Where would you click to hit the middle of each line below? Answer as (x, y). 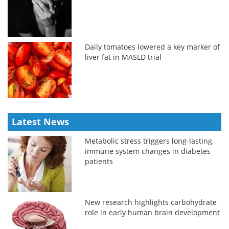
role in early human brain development (153, 212)
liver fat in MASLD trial (123, 57)
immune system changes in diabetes (148, 151)
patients (99, 161)
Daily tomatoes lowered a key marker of (153, 47)
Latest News (40, 121)
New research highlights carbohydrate (151, 202)
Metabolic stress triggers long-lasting (149, 141)
